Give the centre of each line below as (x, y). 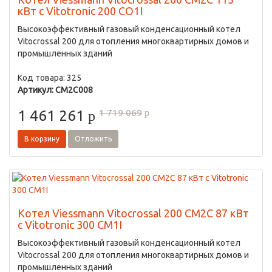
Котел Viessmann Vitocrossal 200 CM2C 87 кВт (133, 213)
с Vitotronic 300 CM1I (70, 225)
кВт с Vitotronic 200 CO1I (80, 11)
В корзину (42, 139)
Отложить (93, 139)
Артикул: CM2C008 (55, 90)
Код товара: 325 (49, 78)
